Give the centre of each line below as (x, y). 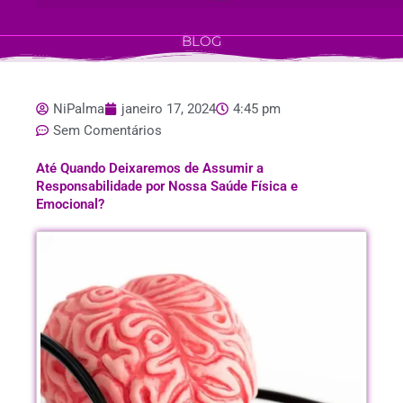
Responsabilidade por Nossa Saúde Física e (167, 186)
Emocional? (70, 204)
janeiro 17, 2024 (169, 109)
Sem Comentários (107, 130)
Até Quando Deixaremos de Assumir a (150, 168)
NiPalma (79, 109)
